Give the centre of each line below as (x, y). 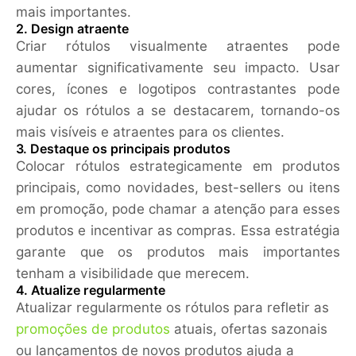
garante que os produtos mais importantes (178, 252)
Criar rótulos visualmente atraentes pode (178, 46)
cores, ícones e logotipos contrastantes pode (178, 89)
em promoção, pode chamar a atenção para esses (178, 209)
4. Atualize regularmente (91, 291)
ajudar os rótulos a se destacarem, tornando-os (178, 111)
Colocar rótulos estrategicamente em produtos (178, 166)
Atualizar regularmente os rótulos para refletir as (172, 308)
